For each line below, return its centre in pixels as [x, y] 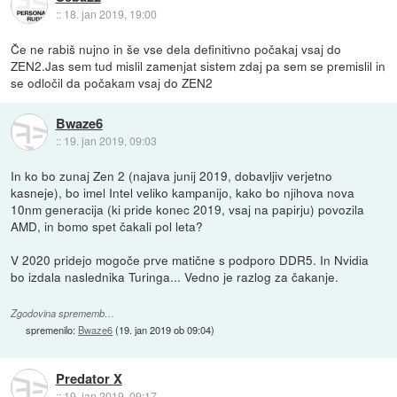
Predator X [89, 378]
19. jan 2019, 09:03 [110, 140]
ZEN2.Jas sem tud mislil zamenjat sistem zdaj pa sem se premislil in [198, 66]
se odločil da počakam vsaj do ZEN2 [112, 83]
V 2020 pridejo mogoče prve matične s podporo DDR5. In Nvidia [190, 260]
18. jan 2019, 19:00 [110, 13]
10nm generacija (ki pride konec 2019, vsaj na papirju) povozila [188, 210]
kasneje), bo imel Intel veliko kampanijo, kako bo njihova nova [183, 193]
